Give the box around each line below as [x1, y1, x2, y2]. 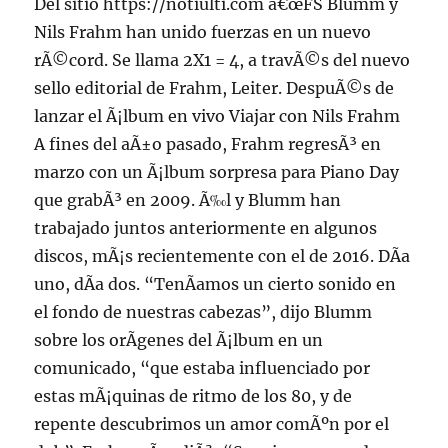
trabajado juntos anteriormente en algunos [34, 218, 378, 239]
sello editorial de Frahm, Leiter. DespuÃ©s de [34, 78, 395, 99]
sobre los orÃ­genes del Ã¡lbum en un [34, 330, 324, 351]
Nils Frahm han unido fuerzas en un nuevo [34, 22, 372, 43]
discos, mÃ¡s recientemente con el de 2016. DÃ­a [34, 246, 411, 267]
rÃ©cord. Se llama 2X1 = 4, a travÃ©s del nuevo [34, 50, 411, 71]
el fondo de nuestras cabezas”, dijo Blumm [34, 302, 373, 323]
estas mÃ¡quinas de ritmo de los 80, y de [34, 386, 353, 407]
